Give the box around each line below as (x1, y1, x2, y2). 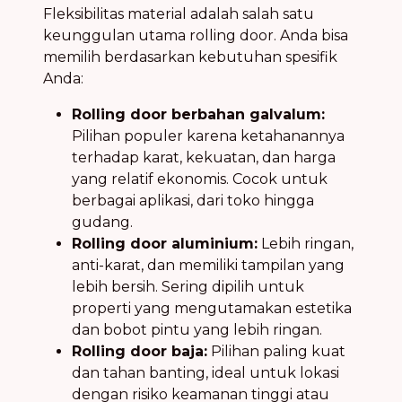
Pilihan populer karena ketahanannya (72, 127, 345, 144)
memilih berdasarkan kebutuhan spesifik (43, 48, 337, 66)
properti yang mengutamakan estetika (72, 299, 352, 317)
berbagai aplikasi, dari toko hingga (72, 191, 314, 209)
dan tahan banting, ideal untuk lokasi (72, 363, 339, 381)
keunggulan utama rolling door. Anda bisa (43, 26, 348, 44)
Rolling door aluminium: (72, 234, 258, 252)
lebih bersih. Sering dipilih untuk (72, 277, 304, 295)
